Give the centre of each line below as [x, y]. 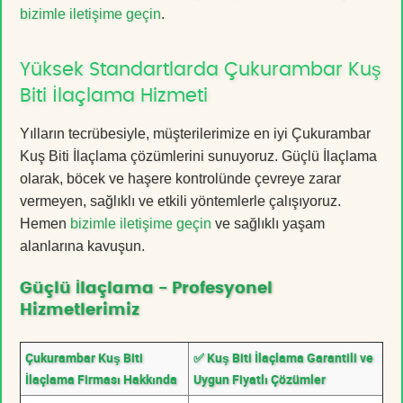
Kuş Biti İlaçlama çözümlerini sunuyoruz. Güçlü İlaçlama [198, 156]
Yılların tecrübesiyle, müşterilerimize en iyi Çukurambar [195, 133]
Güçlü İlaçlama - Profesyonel [146, 288]
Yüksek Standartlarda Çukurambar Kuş [201, 69]
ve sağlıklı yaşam [268, 223]
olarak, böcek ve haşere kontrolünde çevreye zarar [180, 178]
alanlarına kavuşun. [82, 246]
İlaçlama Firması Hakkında [101, 379]
